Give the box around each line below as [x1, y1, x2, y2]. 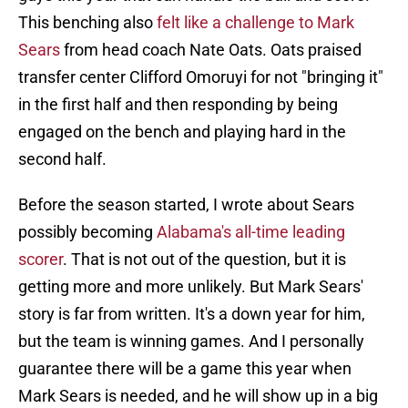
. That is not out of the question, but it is [63, 250, 346, 270]
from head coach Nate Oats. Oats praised [60, 40, 362, 60]
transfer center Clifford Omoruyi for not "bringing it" [18, 67, 383, 87]
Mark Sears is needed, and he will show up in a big [18, 386, 378, 406]
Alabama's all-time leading [157, 222, 345, 242]
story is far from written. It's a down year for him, [18, 304, 365, 324]
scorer [18, 250, 63, 270]
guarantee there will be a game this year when [18, 359, 352, 379]
